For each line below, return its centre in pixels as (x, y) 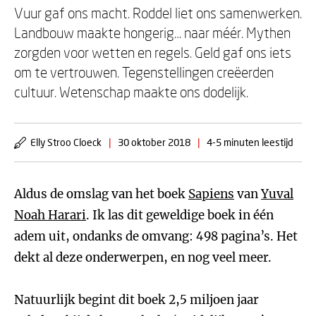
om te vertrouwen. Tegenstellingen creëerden (144, 72)
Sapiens (211, 194)
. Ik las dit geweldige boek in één (180, 215)
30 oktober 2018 (154, 142)
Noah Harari (50, 215)
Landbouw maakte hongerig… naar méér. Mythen (152, 32)
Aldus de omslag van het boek (101, 194)
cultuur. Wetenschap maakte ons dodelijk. (131, 92)
